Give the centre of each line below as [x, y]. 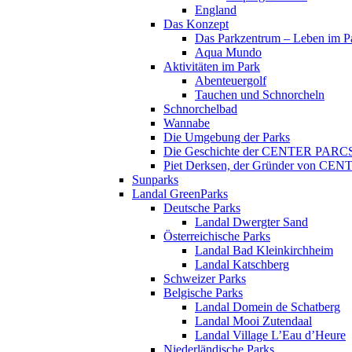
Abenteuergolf [231, 81]
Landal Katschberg [242, 264]
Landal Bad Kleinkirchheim [264, 250]
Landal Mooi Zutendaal [253, 321]
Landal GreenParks [180, 194]
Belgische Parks [203, 293]
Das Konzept [196, 24]
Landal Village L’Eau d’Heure [270, 335]
